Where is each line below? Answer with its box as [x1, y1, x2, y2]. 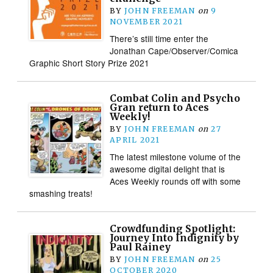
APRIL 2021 [110, 135, 160, 144]
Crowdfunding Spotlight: [110, 222, 236, 235]
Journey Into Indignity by [110, 232, 239, 244]
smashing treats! [29, 186, 93, 199]
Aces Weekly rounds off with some [110, 174, 241, 187]
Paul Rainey [110, 241, 171, 253]
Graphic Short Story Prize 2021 [29, 56, 150, 69]
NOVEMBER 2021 [110, 16, 183, 26]
